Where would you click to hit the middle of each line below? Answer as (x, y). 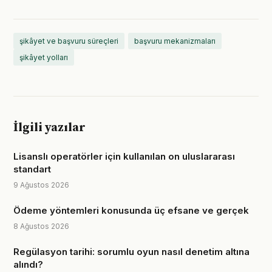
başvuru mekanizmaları (175, 41)
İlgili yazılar (49, 128)
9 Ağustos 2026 (41, 185)
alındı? (28, 264)
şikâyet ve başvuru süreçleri (69, 41)
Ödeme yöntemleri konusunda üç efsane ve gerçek (131, 210)
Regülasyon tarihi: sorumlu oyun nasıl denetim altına (131, 252)
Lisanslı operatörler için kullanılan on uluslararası (124, 156)
